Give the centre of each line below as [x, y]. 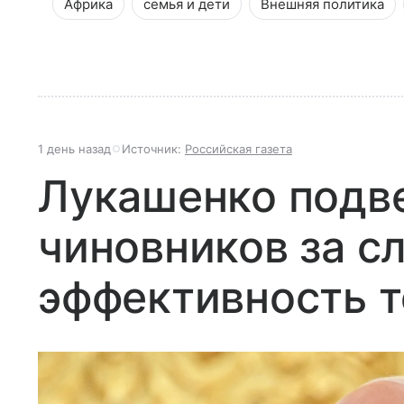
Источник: [153, 149]
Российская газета [239, 149]
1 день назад [74, 149]
